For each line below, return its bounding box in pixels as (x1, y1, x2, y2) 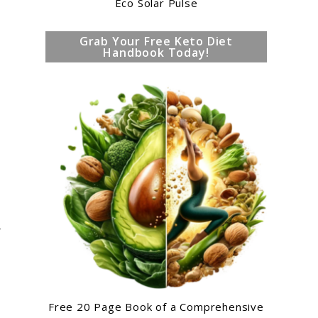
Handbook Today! (103, 45, 209, 61)
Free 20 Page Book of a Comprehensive (48, 300, 264, 314)
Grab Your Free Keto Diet (79, 33, 234, 50)
